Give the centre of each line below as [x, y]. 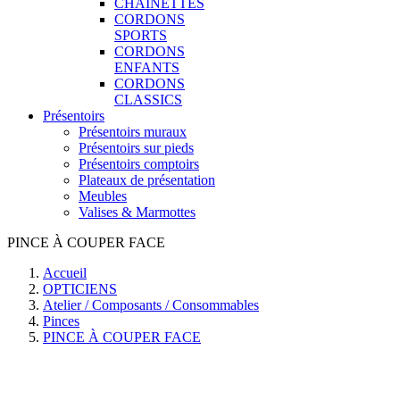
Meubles [103, 196]
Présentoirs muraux [133, 132]
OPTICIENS [80, 289]
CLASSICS [148, 100]
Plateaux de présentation [147, 180]
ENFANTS [147, 67]
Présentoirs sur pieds [136, 148]
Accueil [65, 273]
